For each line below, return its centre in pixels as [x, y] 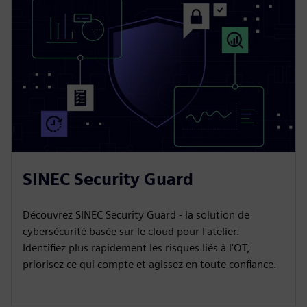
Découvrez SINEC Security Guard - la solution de [136, 214]
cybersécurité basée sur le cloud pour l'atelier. [131, 231]
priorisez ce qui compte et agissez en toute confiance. [150, 264]
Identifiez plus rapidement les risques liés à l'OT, [136, 247]
